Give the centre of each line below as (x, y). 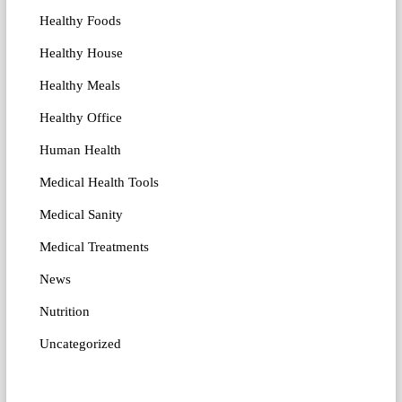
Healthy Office (80, 118)
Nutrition (64, 312)
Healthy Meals (79, 86)
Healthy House (81, 53)
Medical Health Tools (99, 183)
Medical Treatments (94, 247)
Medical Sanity (81, 215)
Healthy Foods (80, 21)
